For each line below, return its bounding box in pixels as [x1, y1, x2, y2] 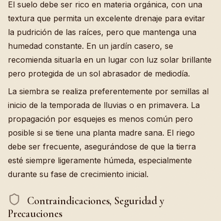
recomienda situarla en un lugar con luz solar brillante [8, 55, 212, 65]
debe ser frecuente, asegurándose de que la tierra [8, 142, 196, 152]
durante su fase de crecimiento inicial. [8, 169, 148, 180]
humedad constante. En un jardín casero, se [8, 41, 173, 51]
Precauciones [8, 207, 63, 220]
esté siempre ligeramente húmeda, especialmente [8, 155, 192, 166]
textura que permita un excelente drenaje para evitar [8, 13, 205, 24]
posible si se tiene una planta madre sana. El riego [8, 128, 195, 138]
